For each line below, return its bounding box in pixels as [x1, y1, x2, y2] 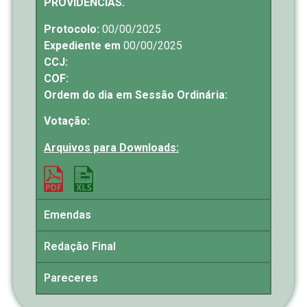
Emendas [44, 208, 91, 222]
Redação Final [44, 240, 116, 254]
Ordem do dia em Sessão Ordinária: [44, 88, 228, 101]
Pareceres [44, 271, 98, 285]
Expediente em [44, 38, 123, 52]
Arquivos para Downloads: [44, 140, 179, 154]
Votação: [44, 114, 93, 128]
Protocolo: [44, 22, 99, 36]
